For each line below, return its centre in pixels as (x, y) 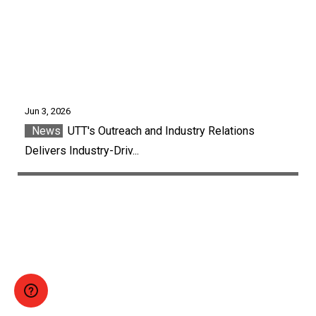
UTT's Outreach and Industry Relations (160, 130)
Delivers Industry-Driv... (82, 150)
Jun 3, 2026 (48, 111)
